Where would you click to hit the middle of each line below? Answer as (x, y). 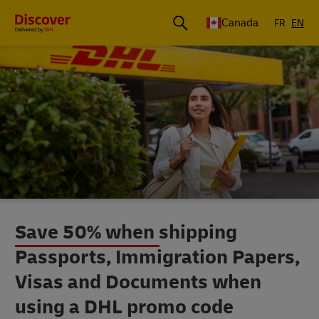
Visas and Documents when (138, 282)
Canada (240, 23)
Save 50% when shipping (126, 232)
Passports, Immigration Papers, (157, 257)
